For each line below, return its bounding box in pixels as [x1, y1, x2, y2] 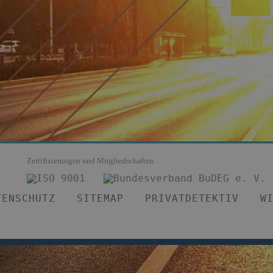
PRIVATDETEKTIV [145, 193, 239, 205]
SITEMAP [77, 193, 124, 205]
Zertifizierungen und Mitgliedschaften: [27, 156, 156, 166]
